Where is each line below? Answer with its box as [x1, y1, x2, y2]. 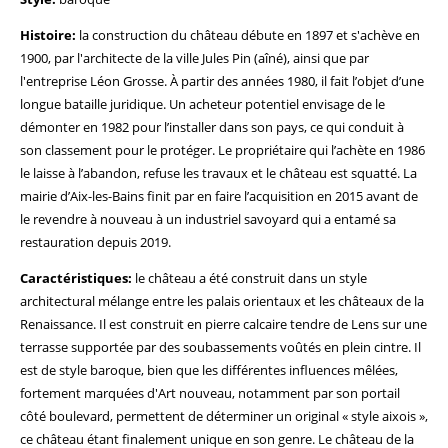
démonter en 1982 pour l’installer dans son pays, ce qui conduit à [20, 118, 404, 136]
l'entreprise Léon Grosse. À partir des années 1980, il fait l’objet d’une [20, 72, 424, 90]
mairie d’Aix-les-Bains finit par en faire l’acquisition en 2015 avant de [20, 187, 418, 205]
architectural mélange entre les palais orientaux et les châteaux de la [20, 292, 424, 310]
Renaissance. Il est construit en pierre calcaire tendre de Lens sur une [20, 315, 427, 333]
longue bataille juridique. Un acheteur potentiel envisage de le [20, 95, 385, 113]
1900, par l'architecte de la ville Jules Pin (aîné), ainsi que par [20, 49, 369, 67]
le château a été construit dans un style [132, 269, 367, 287]
